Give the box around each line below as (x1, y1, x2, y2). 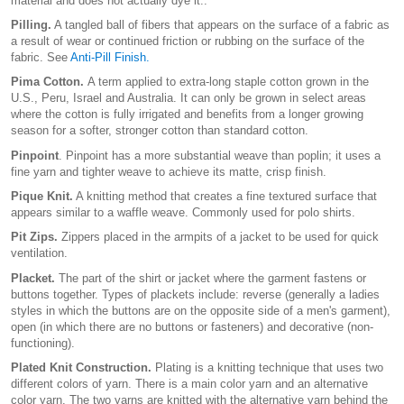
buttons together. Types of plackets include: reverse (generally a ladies (11, 287, 380, 301)
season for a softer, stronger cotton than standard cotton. (11, 124, 319, 138)
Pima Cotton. (11, 75, 87, 89)
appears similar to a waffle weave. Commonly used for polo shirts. (11, 205, 355, 219)
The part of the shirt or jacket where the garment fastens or (55, 271, 366, 285)
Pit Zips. (11, 230, 58, 244)
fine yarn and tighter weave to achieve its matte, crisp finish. (11, 164, 326, 179)
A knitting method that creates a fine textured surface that (73, 188, 377, 203)
